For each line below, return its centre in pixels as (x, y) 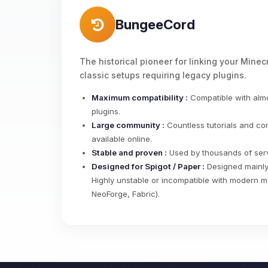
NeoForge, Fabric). (126, 194)
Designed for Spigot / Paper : (148, 167)
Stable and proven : (129, 153)
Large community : (128, 125)
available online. (122, 139)
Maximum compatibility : (140, 98)
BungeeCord (155, 25)
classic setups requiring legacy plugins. (163, 75)
